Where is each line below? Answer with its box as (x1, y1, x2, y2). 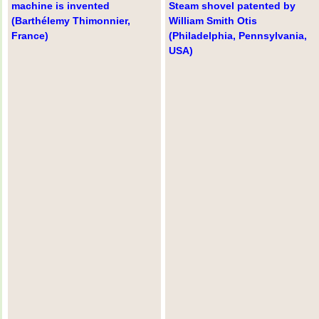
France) (11, 30, 48, 42)
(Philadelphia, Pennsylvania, (169, 30, 308, 42)
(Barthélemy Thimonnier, (11, 15, 130, 27)
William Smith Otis (169, 15, 258, 27)
